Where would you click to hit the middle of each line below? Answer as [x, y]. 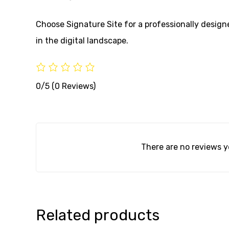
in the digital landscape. [82, 40]
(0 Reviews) [74, 86]
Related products [98, 215]
